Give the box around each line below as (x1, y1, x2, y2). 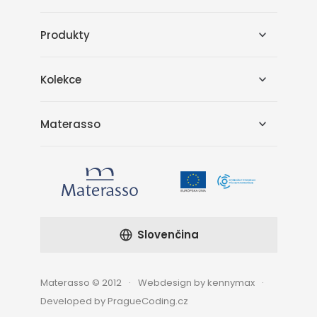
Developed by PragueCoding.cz (40, 294, 188, 308)
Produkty (40, 27, 90, 42)
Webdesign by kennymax (137, 276, 255, 289)
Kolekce (40, 71, 81, 87)
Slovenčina (137, 227, 199, 242)
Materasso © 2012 (40, 276, 122, 289)
